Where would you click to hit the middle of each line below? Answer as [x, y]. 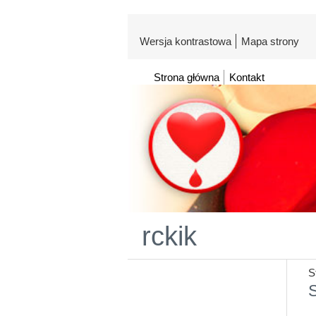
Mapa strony [270, 41]
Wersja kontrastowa [186, 41]
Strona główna [187, 77]
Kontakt [247, 77]
